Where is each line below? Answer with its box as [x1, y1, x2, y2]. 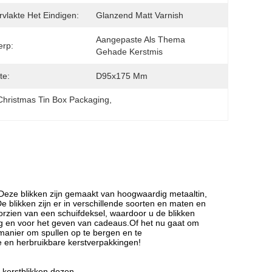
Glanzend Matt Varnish [96, 10, 183, 20]
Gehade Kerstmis [96, 47, 163, 56]
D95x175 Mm [96, 71, 148, 81]
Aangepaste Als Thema [96, 35, 185, 44]
